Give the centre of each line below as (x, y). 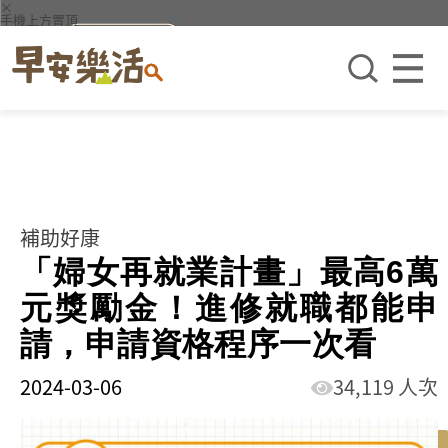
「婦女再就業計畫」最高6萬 (229, 272)
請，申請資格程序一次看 (198, 344)
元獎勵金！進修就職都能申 (229, 308)
